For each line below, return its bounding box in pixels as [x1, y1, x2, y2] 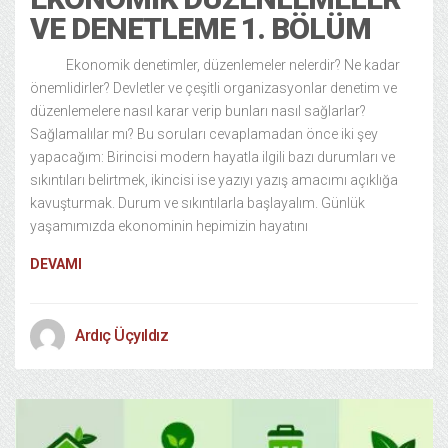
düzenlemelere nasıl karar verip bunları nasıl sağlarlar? [30, 102, 366, 119]
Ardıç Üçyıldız [75, 325, 168, 345]
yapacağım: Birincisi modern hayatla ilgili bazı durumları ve [30, 148, 395, 165]
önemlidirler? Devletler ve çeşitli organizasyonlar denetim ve [30, 79, 397, 96]
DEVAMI [30, 255, 82, 272]
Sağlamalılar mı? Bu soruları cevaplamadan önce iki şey [30, 125, 378, 142]
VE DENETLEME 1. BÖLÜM [30, 10, 371, 46]
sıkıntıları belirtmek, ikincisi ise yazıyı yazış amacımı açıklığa [30, 171, 398, 188]
